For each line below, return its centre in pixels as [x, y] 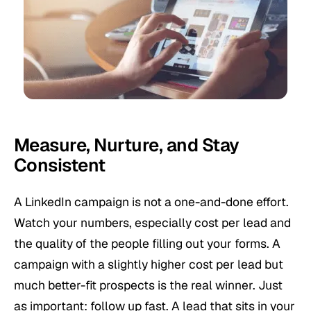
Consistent [60, 165]
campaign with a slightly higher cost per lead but [149, 264]
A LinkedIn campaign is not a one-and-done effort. [151, 202]
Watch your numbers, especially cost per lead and [152, 223]
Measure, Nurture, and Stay [127, 145]
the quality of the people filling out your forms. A [147, 244]
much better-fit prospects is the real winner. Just [148, 285]
